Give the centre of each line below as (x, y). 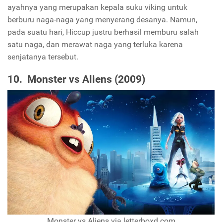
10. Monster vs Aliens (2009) (76, 80)
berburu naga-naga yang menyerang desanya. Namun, (102, 19)
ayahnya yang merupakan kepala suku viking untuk (97, 7)
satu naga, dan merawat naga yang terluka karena (95, 44)
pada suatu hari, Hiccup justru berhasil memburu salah (103, 32)
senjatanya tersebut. (43, 56)
